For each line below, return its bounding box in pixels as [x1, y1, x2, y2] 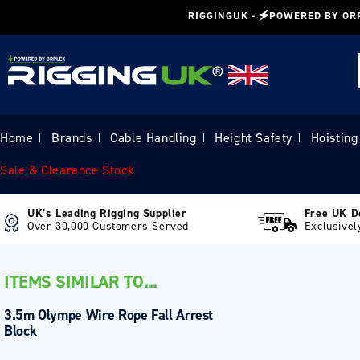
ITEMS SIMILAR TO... [4, 270, 157, 293]
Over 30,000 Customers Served [27, 219, 189, 234]
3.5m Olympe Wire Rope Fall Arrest [4, 305, 214, 325]
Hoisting [310, 129, 358, 146]
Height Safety [215, 129, 293, 146]
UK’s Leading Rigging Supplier [27, 206, 187, 221]
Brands [51, 129, 92, 146]
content [23, 17, 67, 33]
